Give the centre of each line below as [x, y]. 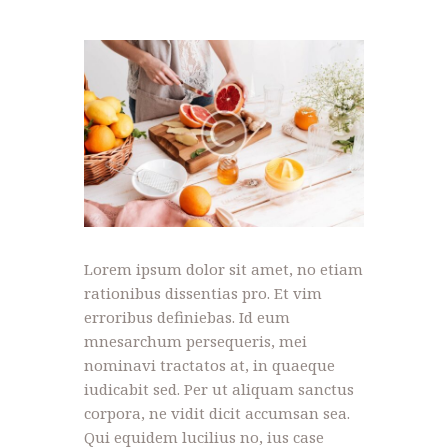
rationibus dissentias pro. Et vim [203, 292]
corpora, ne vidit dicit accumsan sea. [217, 412]
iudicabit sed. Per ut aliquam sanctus [219, 388]
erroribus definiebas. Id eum [187, 316]
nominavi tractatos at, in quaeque [209, 364]
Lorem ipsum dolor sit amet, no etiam [223, 268]
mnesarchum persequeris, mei [195, 340]
